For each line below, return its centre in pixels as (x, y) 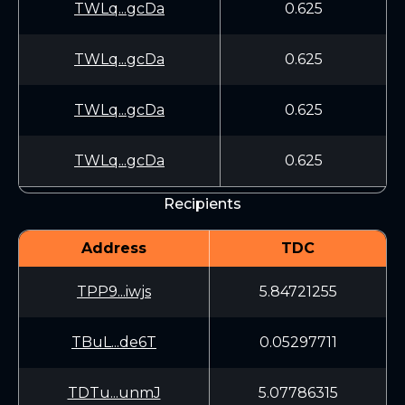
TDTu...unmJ (114, 393)
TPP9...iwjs (114, 292)
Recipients (202, 204)
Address (114, 248)
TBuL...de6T (114, 342)
